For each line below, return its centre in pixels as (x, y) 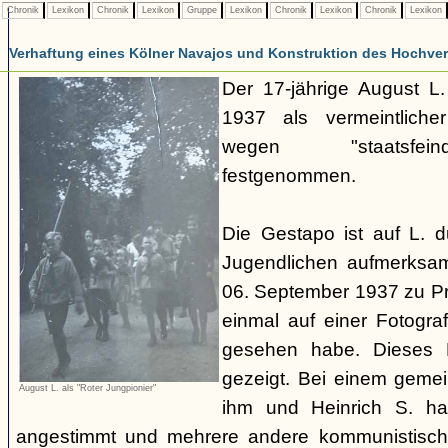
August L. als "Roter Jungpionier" (87, 387)
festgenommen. (289, 175)
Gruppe (202, 10)
